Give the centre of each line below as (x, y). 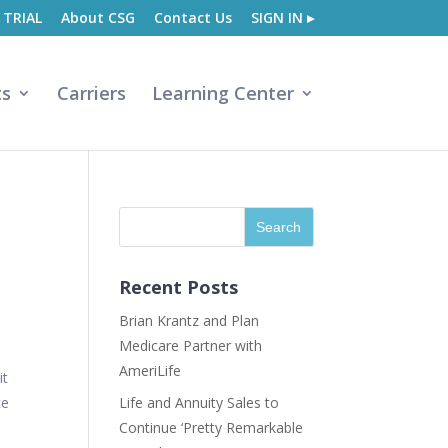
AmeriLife (150, 370)
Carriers (91, 93)
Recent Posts (179, 287)
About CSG (97, 17)
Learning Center (222, 93)
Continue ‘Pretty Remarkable (211, 427)
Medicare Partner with (191, 345)
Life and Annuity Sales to (199, 402)
